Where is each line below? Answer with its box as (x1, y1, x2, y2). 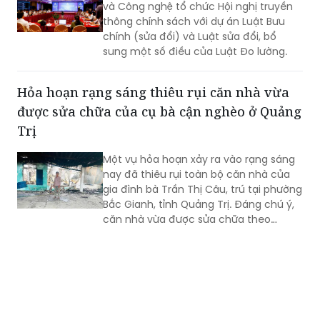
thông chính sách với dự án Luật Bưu (103, 14, 285, 29)
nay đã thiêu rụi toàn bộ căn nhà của (103, 166, 290, 181)
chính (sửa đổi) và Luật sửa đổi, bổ (103, 29, 276, 44)
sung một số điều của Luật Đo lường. (103, 44, 287, 59)
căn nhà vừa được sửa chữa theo (103, 211, 271, 226)
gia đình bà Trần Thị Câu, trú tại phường (103, 181, 302, 196)
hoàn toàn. (103, 256, 157, 271)
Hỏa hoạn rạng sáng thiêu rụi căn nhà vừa (17, 83, 289, 101)
